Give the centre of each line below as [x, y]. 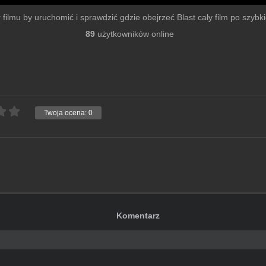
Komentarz [138, 216]
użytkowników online [134, 34]
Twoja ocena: [66, 113]
